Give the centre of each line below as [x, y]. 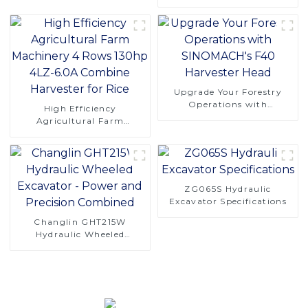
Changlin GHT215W [80, 221]
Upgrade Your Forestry [228, 91]
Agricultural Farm [80, 120]
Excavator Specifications [228, 201]
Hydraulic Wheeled [80, 234]
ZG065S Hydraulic [228, 188]
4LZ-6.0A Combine [80, 145]
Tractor [228, 15]
